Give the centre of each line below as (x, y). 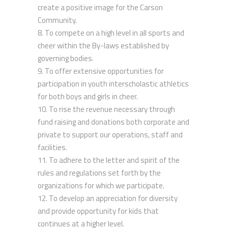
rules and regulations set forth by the (99, 173)
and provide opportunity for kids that (98, 211)
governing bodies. (66, 58)
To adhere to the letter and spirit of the (114, 160)
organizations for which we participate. (102, 186)
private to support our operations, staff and (110, 135)
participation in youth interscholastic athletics (113, 84)
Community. (57, 20)
